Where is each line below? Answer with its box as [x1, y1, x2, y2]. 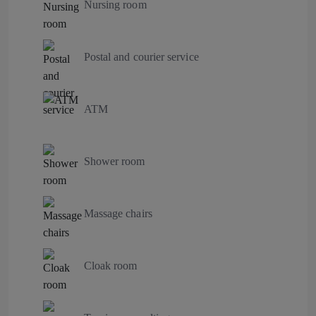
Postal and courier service [83, 50, 199, 63]
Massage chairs [83, 207, 152, 219]
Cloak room [83, 259, 138, 272]
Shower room [83, 154, 145, 167]
